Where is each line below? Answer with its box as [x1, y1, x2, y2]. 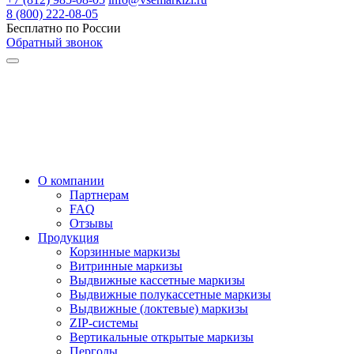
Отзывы [70, 216, 113, 230]
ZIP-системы [70, 315, 138, 330]
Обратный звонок [6, 35, 103, 49]
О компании [38, 173, 104, 187]
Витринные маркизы [70, 258, 183, 273]
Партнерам [70, 187, 129, 201]
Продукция [38, 230, 99, 244]
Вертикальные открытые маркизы [70, 330, 254, 344]
